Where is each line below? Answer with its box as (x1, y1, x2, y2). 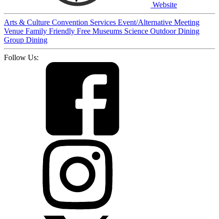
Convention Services (52, 18, 118, 26)
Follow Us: (4, 53, 39, 62)
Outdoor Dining (150, 26, 199, 35)
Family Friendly (25, 26, 77, 35)
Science (124, 26, 150, 35)
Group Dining (4, 35, 47, 44)
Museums (92, 26, 124, 35)
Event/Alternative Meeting (118, 18, 199, 26)
